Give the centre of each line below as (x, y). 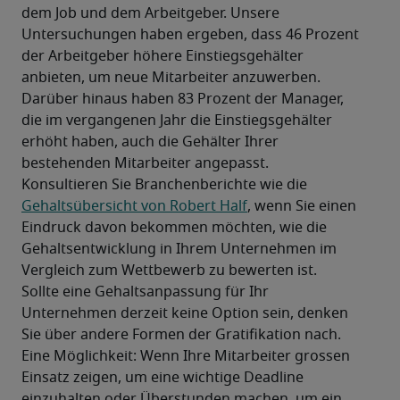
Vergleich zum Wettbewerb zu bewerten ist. (169, 271)
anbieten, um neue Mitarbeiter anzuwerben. (171, 78)
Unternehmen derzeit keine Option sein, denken (185, 314)
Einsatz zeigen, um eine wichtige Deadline (162, 378)
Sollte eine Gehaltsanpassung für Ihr (145, 292)
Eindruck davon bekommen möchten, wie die (174, 228)
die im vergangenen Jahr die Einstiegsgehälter (177, 121)
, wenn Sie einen (302, 207)
